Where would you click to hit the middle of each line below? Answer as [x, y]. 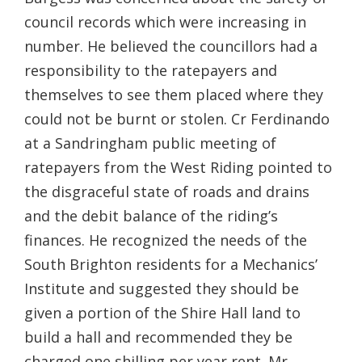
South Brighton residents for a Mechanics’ [171, 264]
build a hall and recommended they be [158, 337]
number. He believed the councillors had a [171, 46]
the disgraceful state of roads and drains [167, 191]
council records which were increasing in [165, 21]
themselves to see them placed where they [174, 94]
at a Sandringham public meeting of [150, 143]
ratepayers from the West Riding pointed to [178, 167]
